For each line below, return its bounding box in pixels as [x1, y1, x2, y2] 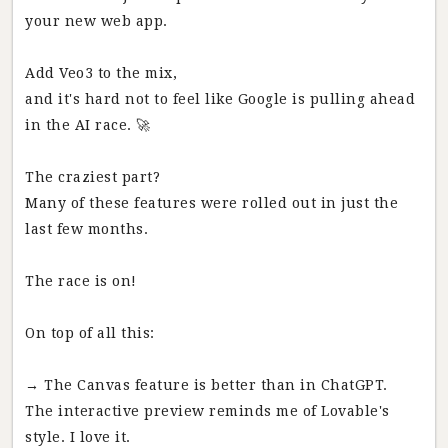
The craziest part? [25, 169, 160, 185]
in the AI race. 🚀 [25, 117, 151, 133]
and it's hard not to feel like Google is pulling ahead [25, 91, 415, 107]
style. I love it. [25, 429, 131, 445]
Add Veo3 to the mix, [25, 65, 177, 81]
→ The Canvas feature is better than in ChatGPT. [25, 377, 388, 393]
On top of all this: [25, 325, 155, 341]
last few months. [25, 221, 148, 237]
